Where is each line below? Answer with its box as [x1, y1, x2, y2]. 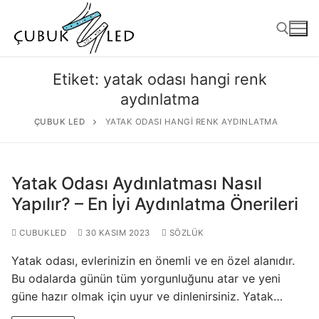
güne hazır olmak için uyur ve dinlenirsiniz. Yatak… [11, 289, 283, 304]
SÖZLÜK [167, 228, 204, 239]
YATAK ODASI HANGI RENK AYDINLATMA [105, 117, 278, 127]
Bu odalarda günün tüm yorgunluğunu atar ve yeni [11, 271, 281, 286]
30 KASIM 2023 [85, 228, 150, 239]
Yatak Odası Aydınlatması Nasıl [11, 173, 262, 194]
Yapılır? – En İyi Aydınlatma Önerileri [11, 194, 298, 215]
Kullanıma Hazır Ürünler [98, 281, 224, 296]
